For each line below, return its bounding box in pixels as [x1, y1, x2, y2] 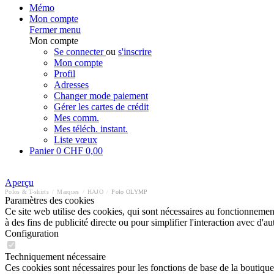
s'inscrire [118, 46, 152, 57]
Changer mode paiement [54, 91, 148, 101]
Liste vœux [54, 135, 97, 145]
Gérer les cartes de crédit [54, 102, 149, 112]
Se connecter [54, 46, 106, 57]
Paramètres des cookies [5, 195, 94, 206]
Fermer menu [29, 24, 81, 35]
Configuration [5, 228, 59, 239]
